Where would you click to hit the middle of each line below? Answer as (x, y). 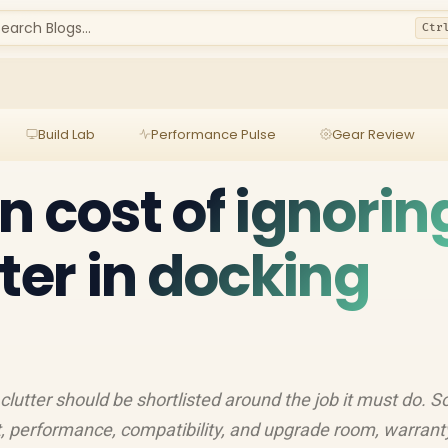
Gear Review (373, 134)
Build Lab (66, 134)
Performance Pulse (213, 134)
